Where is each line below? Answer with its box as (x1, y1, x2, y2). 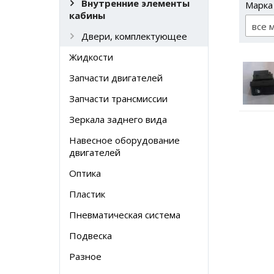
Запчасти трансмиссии (69, 92, 168, 105)
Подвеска (69, 229, 112, 242)
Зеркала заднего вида (69, 113, 167, 125)
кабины (69, 9, 105, 21)
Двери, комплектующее (81, 30, 187, 42)
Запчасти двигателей (69, 72, 163, 84)
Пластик (69, 188, 105, 200)
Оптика (69, 167, 101, 179)
